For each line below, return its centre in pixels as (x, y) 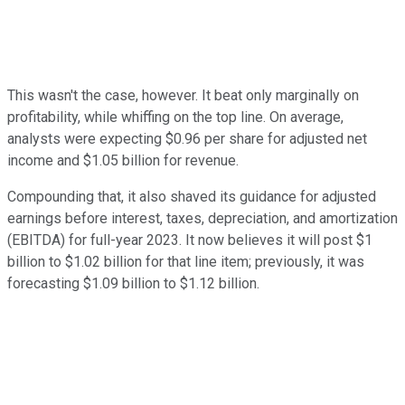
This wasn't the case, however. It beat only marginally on (183, 95)
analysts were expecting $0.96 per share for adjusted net (187, 138)
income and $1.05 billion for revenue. (123, 160)
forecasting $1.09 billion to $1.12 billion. (133, 283)
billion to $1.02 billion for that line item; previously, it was (186, 261)
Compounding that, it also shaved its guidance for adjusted (192, 196)
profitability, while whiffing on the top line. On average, (175, 117)
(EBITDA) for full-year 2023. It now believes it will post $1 (190, 240)
